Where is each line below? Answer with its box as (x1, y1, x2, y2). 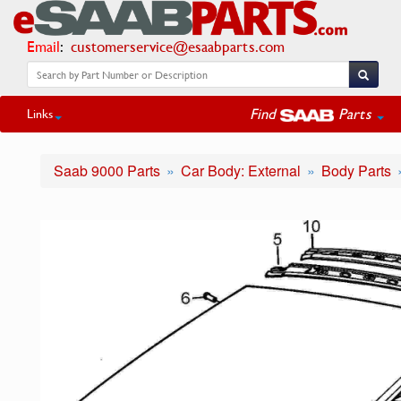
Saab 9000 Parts (54, 160, 160, 181)
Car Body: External (181, 160, 301, 181)
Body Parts (321, 160, 391, 181)
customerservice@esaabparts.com (71, 35, 285, 57)
